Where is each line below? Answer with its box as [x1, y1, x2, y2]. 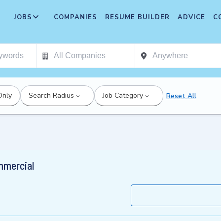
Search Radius [29, 91, 74, 100]
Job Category [103, 91, 143, 100]
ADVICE [178, 13, 205, 22]
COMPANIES [54, 13, 97, 22]
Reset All [166, 91, 196, 101]
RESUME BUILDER [105, 13, 170, 22]
